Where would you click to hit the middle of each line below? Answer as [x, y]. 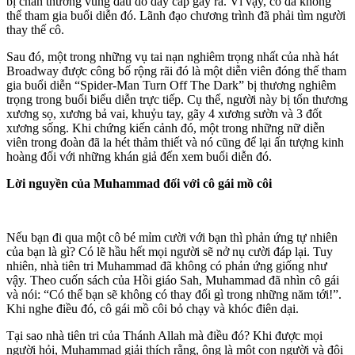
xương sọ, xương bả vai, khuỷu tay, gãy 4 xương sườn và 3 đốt [164, 113]
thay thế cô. [35, 29]
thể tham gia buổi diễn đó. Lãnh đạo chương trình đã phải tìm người [176, 15]
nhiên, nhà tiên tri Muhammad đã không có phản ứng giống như [167, 265]
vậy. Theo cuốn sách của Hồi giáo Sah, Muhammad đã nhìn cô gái [173, 280]
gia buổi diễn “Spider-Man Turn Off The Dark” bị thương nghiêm [171, 85]
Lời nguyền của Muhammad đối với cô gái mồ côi [139, 183]
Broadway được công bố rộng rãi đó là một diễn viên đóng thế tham [176, 71]
